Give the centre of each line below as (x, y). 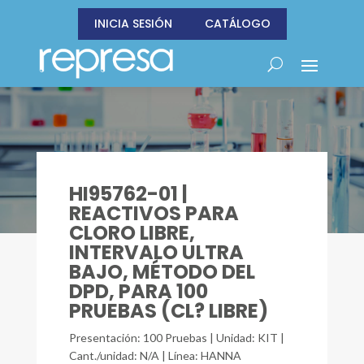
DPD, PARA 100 (138, 291)
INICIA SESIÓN (133, 24)
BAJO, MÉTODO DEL (162, 272)
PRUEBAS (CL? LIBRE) (168, 311)
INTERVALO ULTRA (156, 252)
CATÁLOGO (237, 24)
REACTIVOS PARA (154, 213)
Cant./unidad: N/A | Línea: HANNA (155, 355)
